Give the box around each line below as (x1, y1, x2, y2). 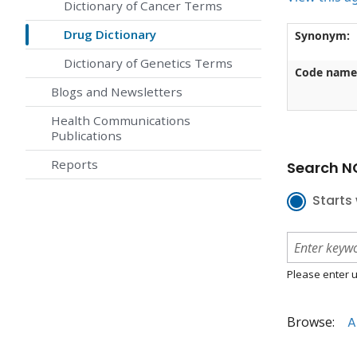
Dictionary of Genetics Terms (64, 55, 233, 72)
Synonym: (294, 28, 350, 44)
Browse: (287, 313, 335, 331)
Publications (51, 127, 122, 144)
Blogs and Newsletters (51, 84, 182, 100)
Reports (51, 156, 98, 173)
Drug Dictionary (64, 26, 156, 43)
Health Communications (51, 112, 190, 129)
